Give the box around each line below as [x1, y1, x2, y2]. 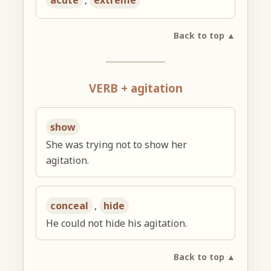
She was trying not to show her [46, 138, 188, 152]
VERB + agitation [88, 80, 183, 96]
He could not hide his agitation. [46, 217, 188, 230]
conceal [50, 199, 89, 213]
